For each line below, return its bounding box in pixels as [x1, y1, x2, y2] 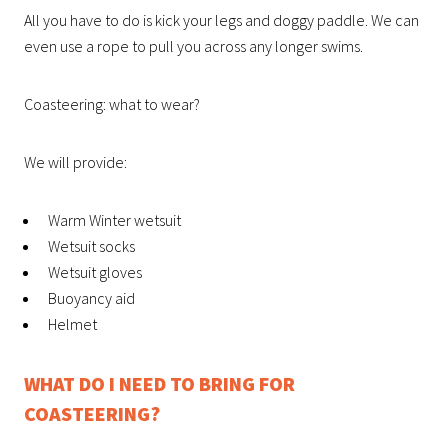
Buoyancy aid [48, 287, 135, 308]
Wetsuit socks [48, 235, 135, 256]
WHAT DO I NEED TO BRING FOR [24, 370, 295, 396]
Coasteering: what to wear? [24, 93, 200, 114]
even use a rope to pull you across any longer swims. [24, 35, 363, 56]
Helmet [48, 313, 97, 334]
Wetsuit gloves [48, 261, 142, 282]
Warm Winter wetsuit [48, 209, 181, 230]
